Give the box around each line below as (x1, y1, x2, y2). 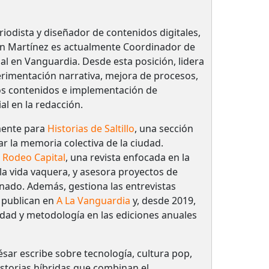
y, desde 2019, (130, 193, 196, 207)
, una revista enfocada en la (65, 150, 190, 164)
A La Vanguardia (56, 193, 130, 207)
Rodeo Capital (2, 150, 65, 164)
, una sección (134, 121, 193, 135)
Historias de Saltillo (47, 121, 134, 135)
